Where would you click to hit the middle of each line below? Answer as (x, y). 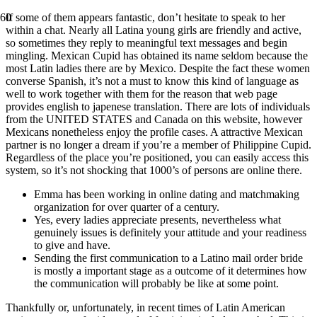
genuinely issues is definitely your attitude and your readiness (170, 232)
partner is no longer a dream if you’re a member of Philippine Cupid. (158, 145)
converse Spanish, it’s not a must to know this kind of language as (152, 81)
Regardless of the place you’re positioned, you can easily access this (157, 157)
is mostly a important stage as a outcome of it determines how (171, 271)
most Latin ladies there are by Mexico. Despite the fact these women (158, 68)
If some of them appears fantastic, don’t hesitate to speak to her (145, 17)
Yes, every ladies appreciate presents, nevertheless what (157, 220)
